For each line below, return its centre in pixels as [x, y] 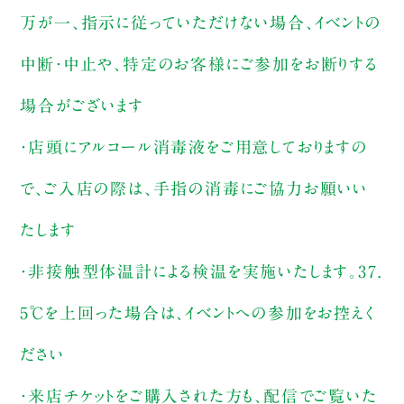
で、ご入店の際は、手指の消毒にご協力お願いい [194, 189]
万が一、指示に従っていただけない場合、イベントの [201, 23]
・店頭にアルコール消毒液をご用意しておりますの [194, 147]
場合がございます [82, 106]
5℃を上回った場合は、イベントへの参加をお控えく [197, 313]
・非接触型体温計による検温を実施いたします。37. [201, 272]
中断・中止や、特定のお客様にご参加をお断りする [199, 64]
